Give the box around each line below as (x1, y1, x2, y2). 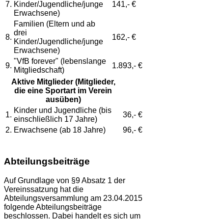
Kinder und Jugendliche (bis (14, 106, 111, 115)
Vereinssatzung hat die (4, 185, 83, 193)
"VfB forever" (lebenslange (14, 57, 106, 66)
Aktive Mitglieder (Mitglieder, (11, 78, 115, 86)
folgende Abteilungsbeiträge (4, 202, 102, 211)
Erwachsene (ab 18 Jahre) (14, 126, 106, 135)
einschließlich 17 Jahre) (14, 115, 97, 124)
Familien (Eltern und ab (14, 20, 95, 28)
